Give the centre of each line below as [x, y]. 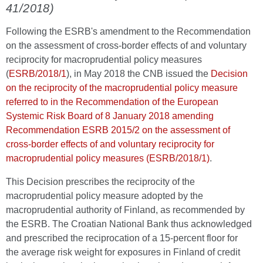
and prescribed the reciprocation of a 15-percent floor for [122, 238]
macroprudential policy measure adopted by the [104, 196]
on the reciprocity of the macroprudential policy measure [122, 88]
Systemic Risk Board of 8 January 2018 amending [110, 116]
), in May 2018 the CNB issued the [139, 74]
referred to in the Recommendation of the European [112, 102]
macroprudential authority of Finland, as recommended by [125, 210]
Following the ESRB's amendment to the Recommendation [128, 31]
